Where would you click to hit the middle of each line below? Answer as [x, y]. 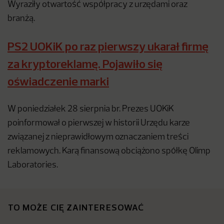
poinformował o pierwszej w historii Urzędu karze [99, 123]
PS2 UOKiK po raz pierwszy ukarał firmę [108, 46]
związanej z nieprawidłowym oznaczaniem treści [98, 137]
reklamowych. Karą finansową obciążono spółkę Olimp [109, 151]
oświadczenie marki [58, 81]
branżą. [22, 19]
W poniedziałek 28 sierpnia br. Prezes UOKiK [91, 109]
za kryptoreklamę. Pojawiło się [85, 63]
